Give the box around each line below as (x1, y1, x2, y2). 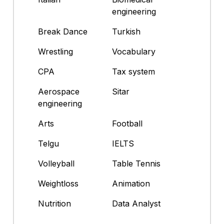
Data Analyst (112, 198, 160, 209)
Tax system (112, 66, 155, 77)
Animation (112, 178, 150, 189)
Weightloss (38, 178, 78, 189)
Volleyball (38, 158, 74, 169)
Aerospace (38, 86, 79, 97)
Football (112, 118, 142, 129)
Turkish (112, 26, 140, 37)
